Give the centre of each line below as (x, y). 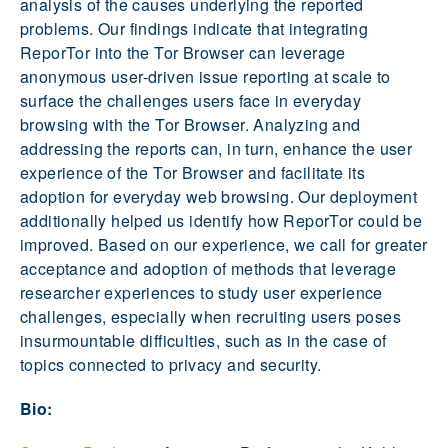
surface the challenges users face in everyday (190, 101)
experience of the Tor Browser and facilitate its (193, 173)
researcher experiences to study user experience (201, 293)
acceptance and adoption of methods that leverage (208, 269)
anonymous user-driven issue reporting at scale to (205, 77)
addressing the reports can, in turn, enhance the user (216, 149)
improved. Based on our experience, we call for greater (224, 245)
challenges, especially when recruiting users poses (210, 317)
